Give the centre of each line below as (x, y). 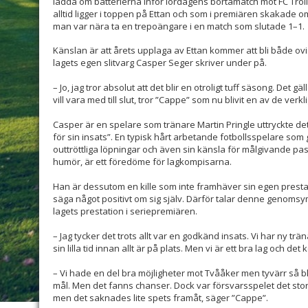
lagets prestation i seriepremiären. (125, 211)
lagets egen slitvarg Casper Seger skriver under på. (160, 63)
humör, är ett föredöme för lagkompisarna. (142, 162)
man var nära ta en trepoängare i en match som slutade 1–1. (179, 26)
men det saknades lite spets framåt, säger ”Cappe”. (161, 298)
